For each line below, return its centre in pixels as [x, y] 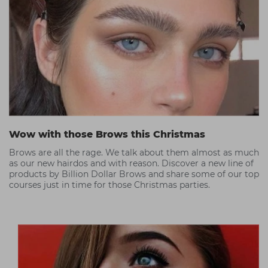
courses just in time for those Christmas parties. [109, 185]
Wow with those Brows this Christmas [107, 135]
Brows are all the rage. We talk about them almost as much [134, 153]
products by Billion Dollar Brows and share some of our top [134, 174]
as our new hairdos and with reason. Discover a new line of [131, 164]
